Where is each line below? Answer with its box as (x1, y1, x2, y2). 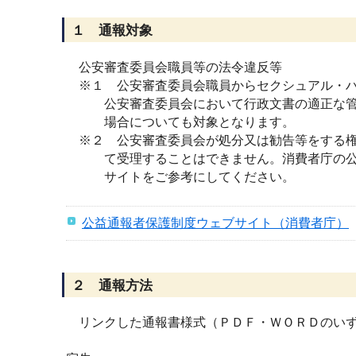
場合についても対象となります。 (66, 115, 295, 129)
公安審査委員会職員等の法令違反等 (66, 60, 282, 74)
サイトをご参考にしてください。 (66, 170, 295, 184)
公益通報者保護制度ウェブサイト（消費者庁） (82, 216, 349, 230)
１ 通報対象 (72, 23, 153, 38)
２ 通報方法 (72, 278, 153, 293)
